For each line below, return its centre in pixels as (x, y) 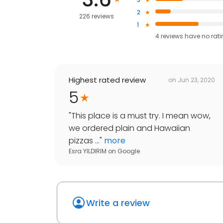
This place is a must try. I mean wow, (141, 116)
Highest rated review (107, 80)
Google (129, 151)
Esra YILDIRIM (88, 151)
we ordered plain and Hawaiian (129, 128)
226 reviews (97, 16)
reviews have (180, 36)
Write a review (118, 203)
